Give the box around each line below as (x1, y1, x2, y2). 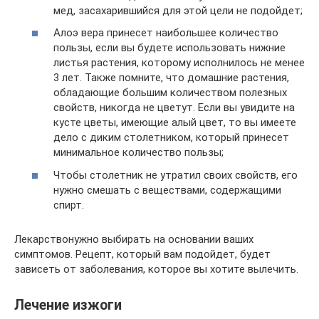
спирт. (53, 198, 84, 211)
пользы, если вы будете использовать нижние (53, 41, 286, 54)
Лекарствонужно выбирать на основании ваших (14, 232, 253, 246)
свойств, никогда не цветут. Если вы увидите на (53, 101, 295, 114)
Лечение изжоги (14, 296, 122, 313)
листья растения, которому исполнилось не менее (53, 56, 305, 69)
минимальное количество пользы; (53, 146, 224, 159)
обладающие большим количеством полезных (53, 86, 287, 99)
